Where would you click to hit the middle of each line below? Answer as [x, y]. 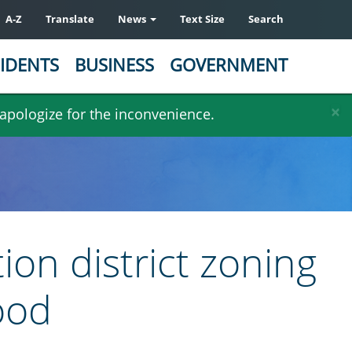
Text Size [202, 19]
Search [266, 19]
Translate [70, 19]
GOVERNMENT [229, 64]
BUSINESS [114, 64]
